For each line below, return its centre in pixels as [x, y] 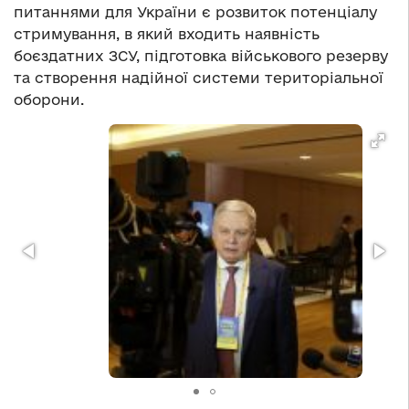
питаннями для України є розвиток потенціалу [195, 12]
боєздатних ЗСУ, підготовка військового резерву [201, 56]
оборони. [49, 100]
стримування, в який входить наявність [167, 34]
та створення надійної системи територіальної [199, 78]
